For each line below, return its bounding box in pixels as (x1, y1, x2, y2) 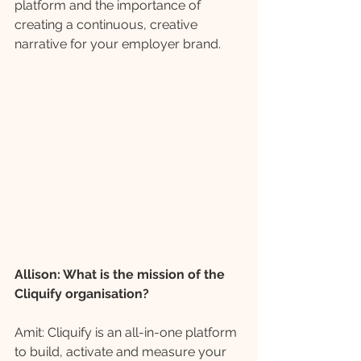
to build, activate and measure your (15, 343, 230, 359)
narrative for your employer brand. (15, 36, 221, 52)
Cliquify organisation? (15, 285, 152, 301)
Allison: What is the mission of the (15, 266, 228, 282)
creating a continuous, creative (15, 17, 201, 32)
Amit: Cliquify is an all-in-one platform (15, 324, 240, 340)
